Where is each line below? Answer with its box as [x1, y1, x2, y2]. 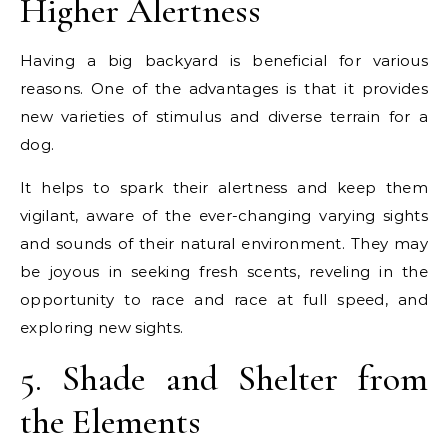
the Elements [20, 399, 201, 443]
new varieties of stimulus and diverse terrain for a [20, 106, 428, 126]
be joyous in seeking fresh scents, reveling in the [20, 261, 428, 281]
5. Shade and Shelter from [20, 356, 428, 400]
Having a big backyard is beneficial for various [20, 50, 428, 70]
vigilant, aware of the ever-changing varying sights [20, 205, 428, 225]
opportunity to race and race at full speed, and [20, 289, 428, 309]
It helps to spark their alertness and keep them [20, 177, 428, 197]
